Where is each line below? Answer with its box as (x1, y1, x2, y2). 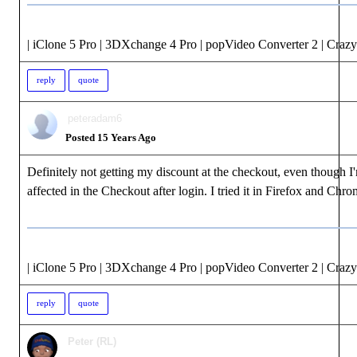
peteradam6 (68, 112, 122, 124)
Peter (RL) (68, 335, 116, 347)
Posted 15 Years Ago (65, 131, 156, 143)
